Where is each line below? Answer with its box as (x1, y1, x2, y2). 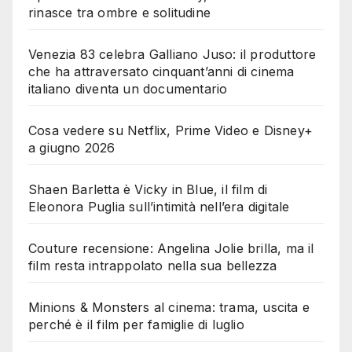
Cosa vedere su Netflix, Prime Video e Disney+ (28, 122, 313, 138)
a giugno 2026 (28, 139, 115, 156)
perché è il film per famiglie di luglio (28, 316, 244, 332)
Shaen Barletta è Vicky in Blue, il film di (28, 181, 268, 197)
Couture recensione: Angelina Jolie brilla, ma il (28, 240, 314, 256)
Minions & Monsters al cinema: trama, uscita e (28, 299, 310, 315)
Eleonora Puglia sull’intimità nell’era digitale (28, 198, 290, 214)
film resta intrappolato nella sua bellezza (28, 257, 277, 273)
